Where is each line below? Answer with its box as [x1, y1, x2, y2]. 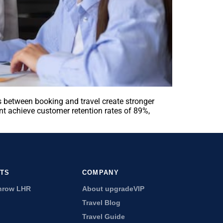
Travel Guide [82, 213, 125, 221]
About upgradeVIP [82, 185, 144, 193]
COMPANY [82, 169, 119, 176]
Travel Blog [82, 199, 120, 207]
